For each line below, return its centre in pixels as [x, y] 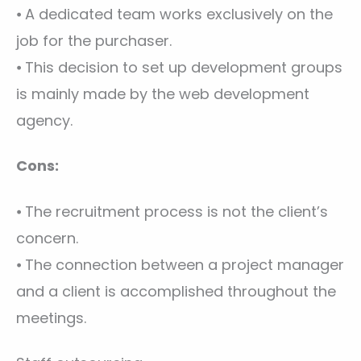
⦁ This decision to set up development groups [179, 68]
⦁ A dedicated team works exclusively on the [174, 15]
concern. [47, 238]
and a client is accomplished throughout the [176, 291]
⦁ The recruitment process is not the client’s [172, 211]
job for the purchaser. [94, 41]
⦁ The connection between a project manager [180, 264]
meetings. [51, 317]
